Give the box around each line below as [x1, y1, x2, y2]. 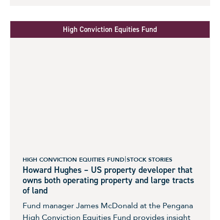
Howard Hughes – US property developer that [23, 164, 192, 176]
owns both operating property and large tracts [23, 174, 194, 187]
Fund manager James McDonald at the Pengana [23, 200, 193, 212]
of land [23, 185, 48, 197]
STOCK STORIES [127, 156, 172, 164]
